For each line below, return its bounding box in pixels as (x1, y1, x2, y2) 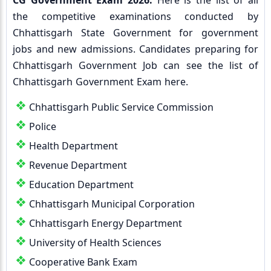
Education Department (29, 178, 134, 191)
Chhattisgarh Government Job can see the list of (13, 59, 258, 72)
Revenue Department (29, 158, 127, 172)
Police (29, 120, 56, 133)
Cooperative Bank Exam (29, 255, 137, 269)
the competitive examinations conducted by (13, 10, 258, 23)
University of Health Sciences (29, 236, 162, 249)
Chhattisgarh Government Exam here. (13, 75, 188, 88)
